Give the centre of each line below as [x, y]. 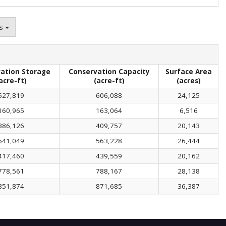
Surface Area [188, 71]
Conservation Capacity [109, 71]
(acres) [188, 80]
